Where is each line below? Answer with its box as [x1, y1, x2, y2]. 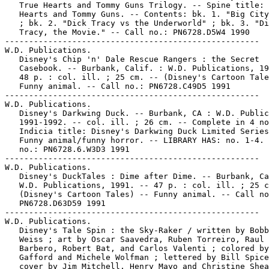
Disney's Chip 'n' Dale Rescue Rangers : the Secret [5, 55, 259, 64]
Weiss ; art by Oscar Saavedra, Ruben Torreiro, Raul [5, 235, 264, 244]
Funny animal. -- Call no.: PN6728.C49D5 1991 [5, 82, 231, 91]
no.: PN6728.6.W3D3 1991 [5, 145, 130, 154]
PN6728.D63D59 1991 [5, 199, 106, 208]
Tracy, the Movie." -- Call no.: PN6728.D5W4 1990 [5, 28, 250, 37]
